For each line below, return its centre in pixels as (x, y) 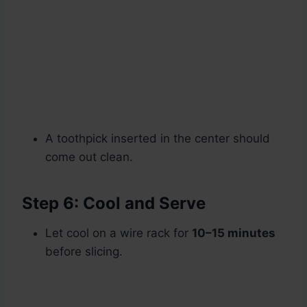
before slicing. (84, 252)
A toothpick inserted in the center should (158, 139)
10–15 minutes (234, 233)
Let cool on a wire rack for (119, 233)
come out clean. (89, 157)
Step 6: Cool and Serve (114, 204)
